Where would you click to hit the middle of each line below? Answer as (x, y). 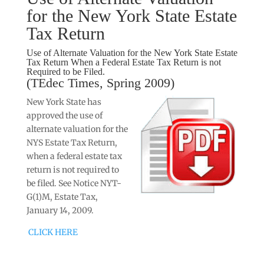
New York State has (64, 102)
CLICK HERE (53, 232)
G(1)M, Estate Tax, (62, 197)
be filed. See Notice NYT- (74, 183)
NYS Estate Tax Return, (72, 143)
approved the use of (64, 115)
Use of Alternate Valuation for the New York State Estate (132, 53)
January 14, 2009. (60, 210)
